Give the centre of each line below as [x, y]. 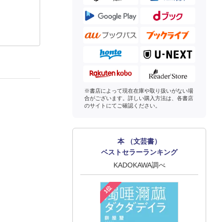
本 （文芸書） [139, 141]
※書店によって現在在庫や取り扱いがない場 [139, 90]
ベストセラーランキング [139, 152]
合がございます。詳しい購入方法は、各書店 [139, 98]
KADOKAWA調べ [139, 165]
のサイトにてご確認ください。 [122, 105]
